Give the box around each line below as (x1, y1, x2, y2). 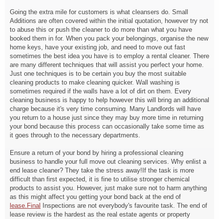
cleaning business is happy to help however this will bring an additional (10, 96, 209, 104)
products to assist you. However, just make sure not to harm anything (10, 184, 207, 192)
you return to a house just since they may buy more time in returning (10, 114, 203, 121)
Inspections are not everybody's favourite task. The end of (41, 202, 207, 209)
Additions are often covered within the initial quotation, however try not (10, 17, 208, 24)
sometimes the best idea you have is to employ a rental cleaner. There (10, 52, 209, 60)
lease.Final (10, 202, 41, 209)
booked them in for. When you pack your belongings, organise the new (10, 35, 208, 42)
